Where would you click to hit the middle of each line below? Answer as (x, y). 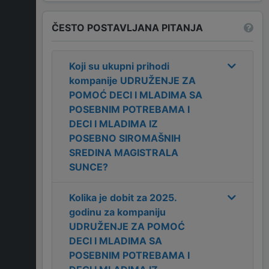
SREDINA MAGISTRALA (124, 153)
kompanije (95, 81)
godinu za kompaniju (117, 212)
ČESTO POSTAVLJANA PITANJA (127, 27)
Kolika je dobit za (109, 198)
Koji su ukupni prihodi (119, 66)
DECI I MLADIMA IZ (113, 124)
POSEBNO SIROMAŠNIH (125, 138)
